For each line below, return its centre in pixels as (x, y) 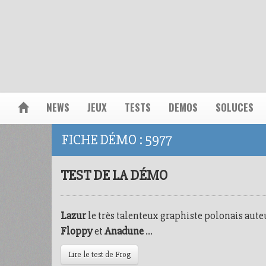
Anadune (124, 231)
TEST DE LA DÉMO (114, 175)
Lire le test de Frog (99, 254)
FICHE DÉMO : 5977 (117, 140)
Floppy (77, 231)
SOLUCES (235, 107)
